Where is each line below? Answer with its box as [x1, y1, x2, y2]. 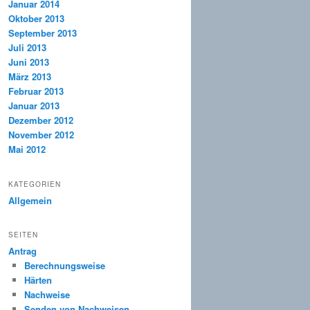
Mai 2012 [8, 143, 46, 156]
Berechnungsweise [24, 258, 105, 272]
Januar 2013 [8, 99, 60, 113]
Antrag [8, 244, 37, 257]
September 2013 [8, 26, 77, 40]
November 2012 [8, 128, 74, 142]
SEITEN [8, 229, 38, 239]
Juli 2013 [8, 41, 46, 55]
